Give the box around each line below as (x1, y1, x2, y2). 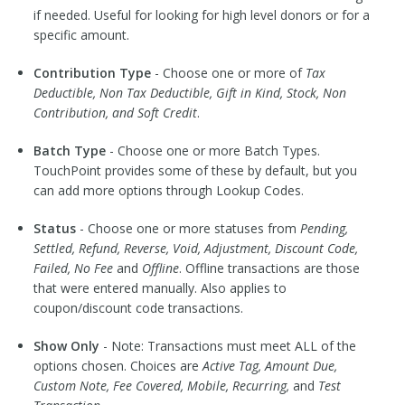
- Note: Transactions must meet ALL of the (99, 337, 356, 355)
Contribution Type (33, 64, 151, 82)
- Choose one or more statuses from (75, 220, 300, 238)
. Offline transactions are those (178, 259, 360, 278)
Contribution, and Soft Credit (33, 104, 197, 122)
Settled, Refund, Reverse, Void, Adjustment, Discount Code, (33, 240, 358, 258)
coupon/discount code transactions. (33, 299, 243, 317)
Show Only (33, 337, 99, 355)
